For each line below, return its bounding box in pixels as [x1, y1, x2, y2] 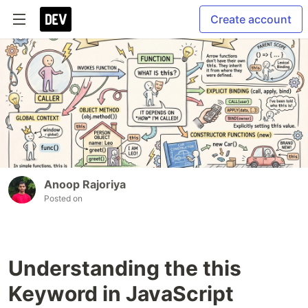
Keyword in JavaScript [8, 281, 234, 307]
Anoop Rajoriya [44, 177, 126, 192]
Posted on [44, 193, 82, 204]
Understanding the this [8, 256, 241, 281]
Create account [210, 12, 291, 26]
